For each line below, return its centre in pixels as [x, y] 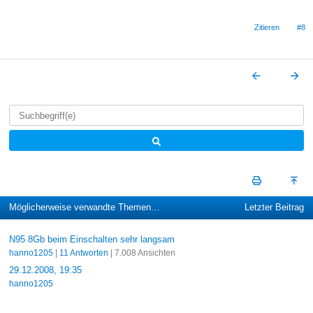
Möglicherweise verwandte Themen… [84, 208]
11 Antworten [83, 253]
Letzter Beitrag [275, 208]
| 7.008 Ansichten [141, 253]
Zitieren [267, 27]
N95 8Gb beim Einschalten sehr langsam [92, 239]
